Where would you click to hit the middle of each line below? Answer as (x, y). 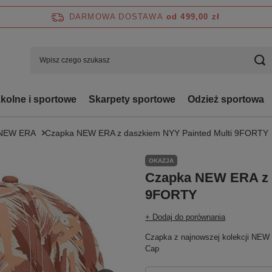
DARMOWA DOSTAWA (116, 17)
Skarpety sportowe (132, 99)
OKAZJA (161, 161)
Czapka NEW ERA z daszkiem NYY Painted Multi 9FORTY (157, 133)
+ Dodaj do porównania (185, 217)
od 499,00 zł (193, 17)
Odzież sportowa (226, 99)
